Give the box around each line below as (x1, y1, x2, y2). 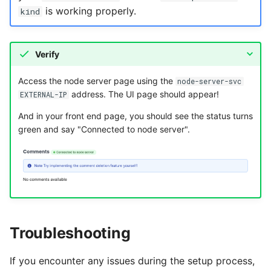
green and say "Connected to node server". (18, 123, 190, 134)
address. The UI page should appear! (68, 88, 219, 99)
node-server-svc (177, 76, 241, 86)
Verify (34, 48, 59, 59)
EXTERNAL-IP (20, 90, 67, 99)
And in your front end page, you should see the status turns (18, 110, 253, 121)
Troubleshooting (10, 223, 131, 242)
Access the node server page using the (18, 75, 175, 86)
